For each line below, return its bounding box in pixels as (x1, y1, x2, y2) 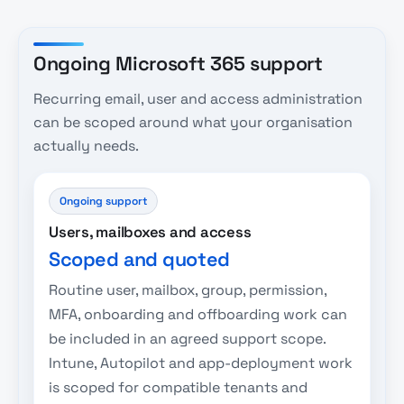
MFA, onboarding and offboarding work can (49, 305, 347, 325)
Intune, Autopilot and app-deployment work (49, 353, 353, 373)
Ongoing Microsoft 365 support (33, 51, 323, 77)
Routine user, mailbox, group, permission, (49, 280, 326, 300)
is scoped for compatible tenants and (49, 378, 308, 398)
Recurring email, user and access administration (33, 88, 363, 108)
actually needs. (33, 135, 139, 155)
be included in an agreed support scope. (49, 329, 326, 349)
